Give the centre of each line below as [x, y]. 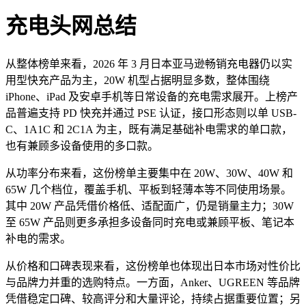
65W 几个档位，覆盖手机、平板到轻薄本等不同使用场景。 [149, 189]
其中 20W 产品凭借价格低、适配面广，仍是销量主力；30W [150, 206]
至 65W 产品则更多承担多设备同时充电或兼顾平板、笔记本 [150, 222]
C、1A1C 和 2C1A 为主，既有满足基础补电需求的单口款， [149, 129]
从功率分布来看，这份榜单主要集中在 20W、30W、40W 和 [149, 173]
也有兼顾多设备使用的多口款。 [82, 145]
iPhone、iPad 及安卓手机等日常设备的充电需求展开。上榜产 [152, 96]
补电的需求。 [38, 238]
